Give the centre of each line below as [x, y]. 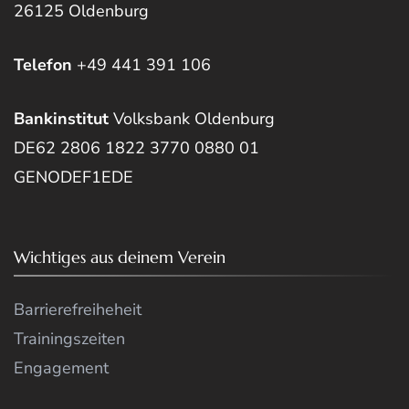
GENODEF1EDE [73, 177]
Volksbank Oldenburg [192, 118]
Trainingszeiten [69, 338]
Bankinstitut [61, 118]
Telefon [45, 64]
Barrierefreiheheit [78, 309]
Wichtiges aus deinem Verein [120, 257]
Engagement [61, 367]
